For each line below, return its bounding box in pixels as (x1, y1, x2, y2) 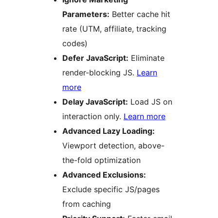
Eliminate (128, 53, 164, 63)
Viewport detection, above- (62, 140, 164, 150)
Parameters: (62, 9, 109, 19)
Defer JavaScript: (62, 53, 128, 63)
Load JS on (128, 96, 172, 107)
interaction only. (62, 111, 124, 121)
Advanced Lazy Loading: (62, 126, 155, 136)
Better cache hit (109, 9, 170, 19)
